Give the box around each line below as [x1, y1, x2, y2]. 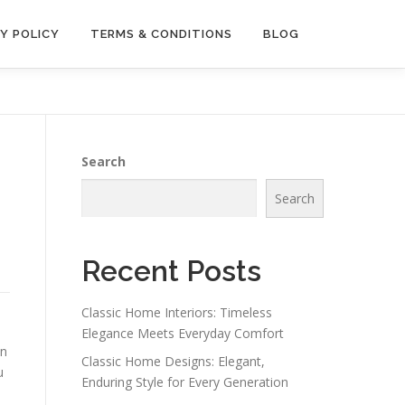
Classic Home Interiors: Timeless [81, 304, 272, 321]
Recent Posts [81, 254, 261, 287]
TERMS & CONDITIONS [90, 27, 232, 41]
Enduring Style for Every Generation [81, 373, 288, 391]
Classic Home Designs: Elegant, [81, 353, 265, 370]
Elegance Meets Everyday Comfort [81, 325, 284, 342]
